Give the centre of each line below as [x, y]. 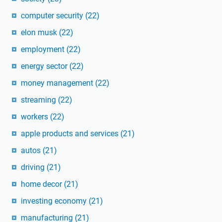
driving [34, 167]
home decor [42, 184]
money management [58, 83]
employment [44, 50]
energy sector [45, 66]
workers [35, 117]
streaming [39, 100]
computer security [53, 16]
